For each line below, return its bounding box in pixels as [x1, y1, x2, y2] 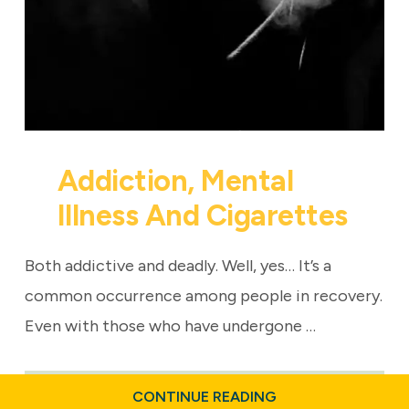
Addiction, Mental [57, 163, 294, 198]
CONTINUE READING [132, 387, 277, 405]
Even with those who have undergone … [24, 315, 316, 336]
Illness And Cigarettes [57, 197, 348, 233]
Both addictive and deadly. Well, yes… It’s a [24, 255, 331, 276]
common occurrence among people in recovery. [24, 285, 383, 306]
